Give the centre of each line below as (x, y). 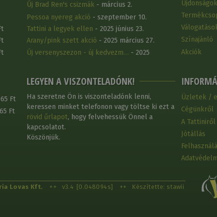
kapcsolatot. (46, 127)
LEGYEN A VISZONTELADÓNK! (80, 81)
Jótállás (193, 134)
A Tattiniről (198, 122)
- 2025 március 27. (125, 41)
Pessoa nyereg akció (58, 17)
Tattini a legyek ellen (60, 29)
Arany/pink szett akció (62, 41)
